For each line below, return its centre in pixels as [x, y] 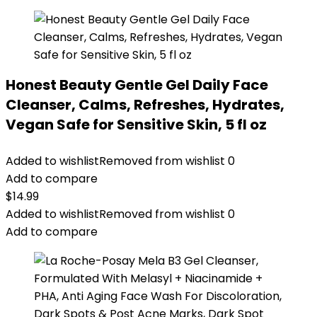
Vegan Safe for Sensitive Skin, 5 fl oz [136, 125]
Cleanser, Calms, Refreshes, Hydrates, [145, 105]
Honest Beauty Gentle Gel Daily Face [137, 85]
